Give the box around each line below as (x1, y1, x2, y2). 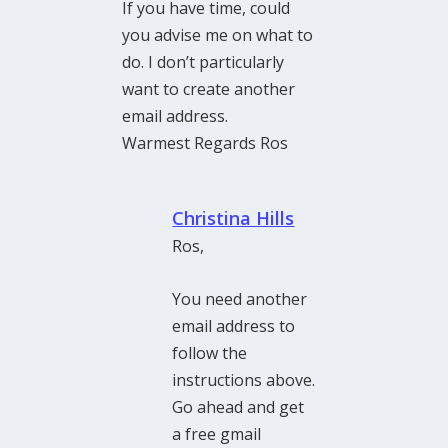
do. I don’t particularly (122, 51, 285, 74)
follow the (172, 341, 248, 364)
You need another (172, 287, 308, 310)
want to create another (122, 78, 296, 101)
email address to (172, 314, 296, 337)
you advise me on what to (122, 24, 314, 47)
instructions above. (172, 368, 316, 391)
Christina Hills (172, 206, 295, 231)
